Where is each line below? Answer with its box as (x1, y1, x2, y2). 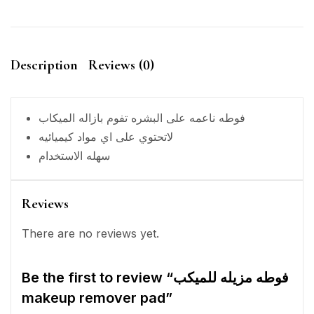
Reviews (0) (88, 57, 154, 74)
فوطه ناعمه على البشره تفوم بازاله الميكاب (39, 111, 245, 125)
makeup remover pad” (22, 289, 172, 306)
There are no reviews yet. (22, 226, 159, 240)
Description (11, 57, 78, 74)
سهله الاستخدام (39, 149, 110, 163)
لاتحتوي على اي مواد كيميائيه (39, 130, 173, 144)
